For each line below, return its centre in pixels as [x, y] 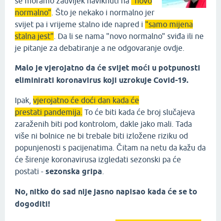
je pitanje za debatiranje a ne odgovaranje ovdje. [100, 48]
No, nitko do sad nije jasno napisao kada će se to [106, 192]
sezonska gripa [73, 171]
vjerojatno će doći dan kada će [86, 100]
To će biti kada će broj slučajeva [139, 112]
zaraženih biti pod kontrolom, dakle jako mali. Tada [103, 124]
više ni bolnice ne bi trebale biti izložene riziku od [101, 136]
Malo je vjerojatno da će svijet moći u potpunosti [108, 68]
